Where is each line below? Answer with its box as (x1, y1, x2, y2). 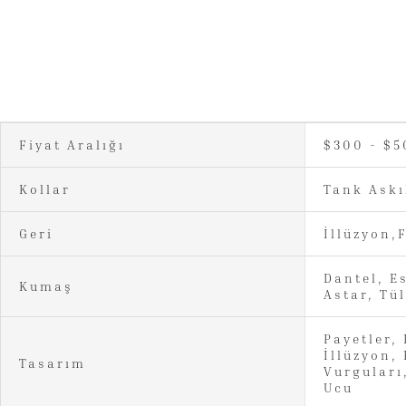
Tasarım (19, 354, 86, 371)
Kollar (19, 180, 71, 197)
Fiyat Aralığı (19, 136, 125, 152)
